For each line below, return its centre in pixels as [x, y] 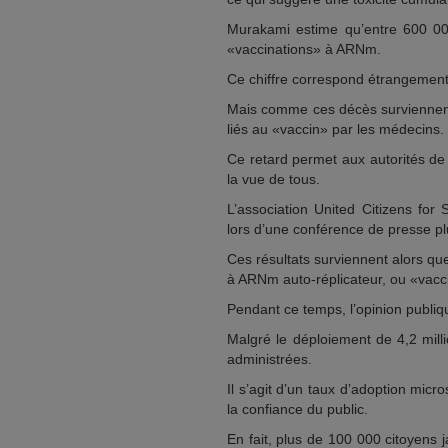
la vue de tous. [273, 179]
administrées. [269, 359]
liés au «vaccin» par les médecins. [335, 129]
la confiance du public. [297, 409]
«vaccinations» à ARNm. [304, 49]
